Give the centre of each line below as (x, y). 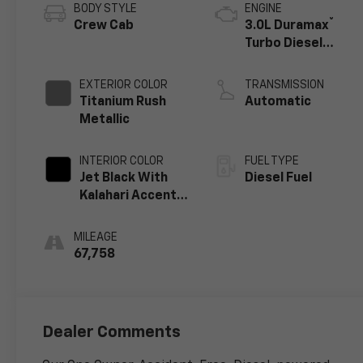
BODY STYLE (106, 9)
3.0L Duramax (287, 26)
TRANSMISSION (285, 85)
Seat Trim (110, 249)
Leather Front (124, 231)
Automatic (278, 102)
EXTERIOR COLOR (124, 85)
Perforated (116, 214)
